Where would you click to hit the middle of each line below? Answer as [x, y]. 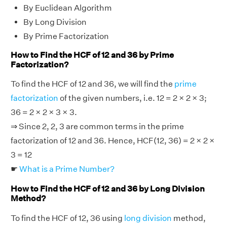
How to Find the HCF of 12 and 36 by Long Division [108, 189]
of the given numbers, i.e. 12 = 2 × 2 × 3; [133, 98]
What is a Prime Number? [67, 169]
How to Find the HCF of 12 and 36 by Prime [92, 55]
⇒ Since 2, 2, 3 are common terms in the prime [97, 127]
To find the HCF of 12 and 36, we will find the [92, 84]
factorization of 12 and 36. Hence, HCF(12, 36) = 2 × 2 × [113, 141]
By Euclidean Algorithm [68, 8]
